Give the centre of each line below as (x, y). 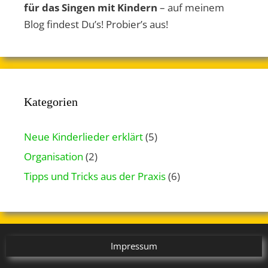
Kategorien (51, 101)
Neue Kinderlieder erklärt (83, 136)
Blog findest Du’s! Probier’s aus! (96, 24)
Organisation (54, 156)
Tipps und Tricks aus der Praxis (95, 176)
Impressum (134, 246)
